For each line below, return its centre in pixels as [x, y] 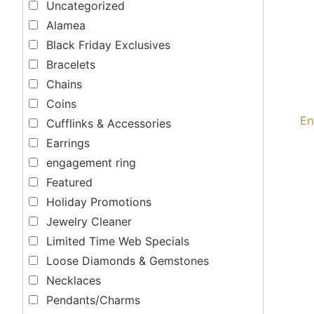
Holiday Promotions [99, 202]
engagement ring [91, 162]
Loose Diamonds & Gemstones [128, 260]
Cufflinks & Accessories [109, 123]
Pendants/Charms [93, 300]
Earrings [68, 143]
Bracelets [71, 64]
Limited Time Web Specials [118, 241]
